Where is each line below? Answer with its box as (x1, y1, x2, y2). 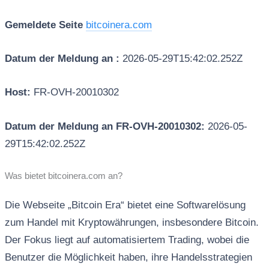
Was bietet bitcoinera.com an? (4, 171, 122, 181)
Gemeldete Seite (4, 19, 83, 31)
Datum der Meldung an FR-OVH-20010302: (4, 120, 208, 132)
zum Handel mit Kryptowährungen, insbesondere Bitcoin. (4, 216, 259, 228)
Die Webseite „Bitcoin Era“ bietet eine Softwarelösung (4, 199, 246, 211)
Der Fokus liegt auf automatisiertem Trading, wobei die (4, 234, 249, 246)
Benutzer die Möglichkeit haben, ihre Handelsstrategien (4, 251, 252, 263)
